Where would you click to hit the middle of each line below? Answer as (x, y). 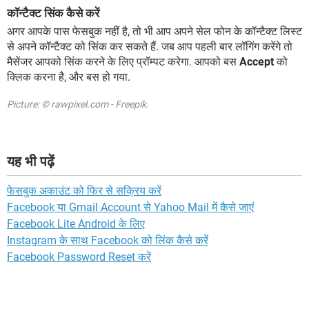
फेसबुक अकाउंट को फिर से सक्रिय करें (84, 190)
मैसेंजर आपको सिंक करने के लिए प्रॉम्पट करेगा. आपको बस (123, 61)
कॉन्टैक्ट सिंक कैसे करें (53, 13)
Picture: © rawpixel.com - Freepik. (78, 104)
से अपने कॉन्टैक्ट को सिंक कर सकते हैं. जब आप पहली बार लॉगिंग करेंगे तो (150, 46)
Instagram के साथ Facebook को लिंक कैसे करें (108, 240)
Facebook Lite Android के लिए (76, 223)
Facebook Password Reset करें (79, 257)
